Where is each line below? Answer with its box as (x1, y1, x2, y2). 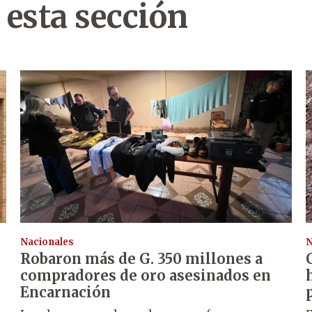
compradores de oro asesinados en (20, 267, 272, 285)
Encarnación (20, 283, 111, 302)
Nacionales (20, 236, 75, 249)
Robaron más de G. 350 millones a (20, 250, 263, 268)
